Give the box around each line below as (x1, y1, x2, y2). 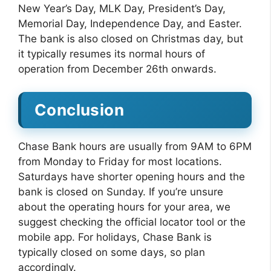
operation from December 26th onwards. (18, 62, 217, 75)
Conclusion (34, 100, 124, 119)
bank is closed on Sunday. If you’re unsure (18, 186, 223, 198)
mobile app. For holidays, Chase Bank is (18, 231, 212, 243)
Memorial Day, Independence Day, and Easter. (18, 17, 242, 30)
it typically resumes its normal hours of (18, 47, 205, 60)
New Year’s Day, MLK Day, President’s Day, (18, 2, 226, 15)
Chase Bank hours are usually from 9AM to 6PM (18, 140, 252, 152)
